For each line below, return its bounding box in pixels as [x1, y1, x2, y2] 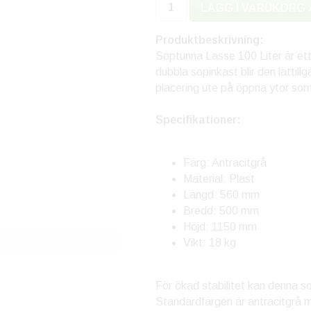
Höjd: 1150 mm [183, 221, 257, 233]
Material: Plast [183, 173, 255, 185]
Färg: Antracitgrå [183, 157, 267, 169]
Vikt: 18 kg [183, 237, 236, 249]
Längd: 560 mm [183, 189, 260, 201]
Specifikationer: [155, 114, 241, 126]
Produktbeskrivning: [155, 34, 264, 47]
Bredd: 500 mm [183, 205, 259, 217]
